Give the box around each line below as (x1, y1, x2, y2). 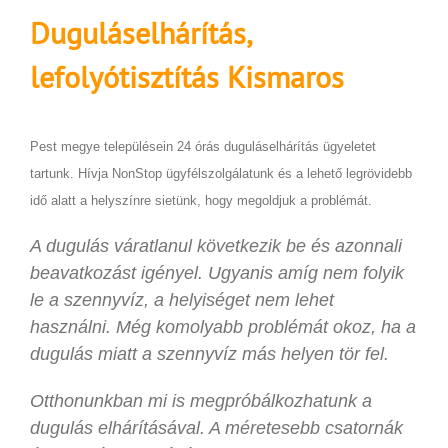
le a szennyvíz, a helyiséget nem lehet (30, 289, 334, 310)
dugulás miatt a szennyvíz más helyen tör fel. (30, 343, 389, 364)
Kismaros (227, 57, 344, 96)
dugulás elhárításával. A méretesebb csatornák (30, 417, 403, 438)
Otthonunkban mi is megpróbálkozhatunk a (30, 390, 372, 411)
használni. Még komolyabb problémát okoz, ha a (30, 316, 416, 337)
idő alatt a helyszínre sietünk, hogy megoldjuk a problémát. (30, 192, 372, 208)
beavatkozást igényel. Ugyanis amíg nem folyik (30, 262, 404, 283)
